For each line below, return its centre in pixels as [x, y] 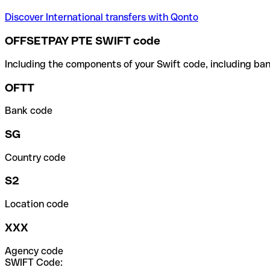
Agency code [34, 251]
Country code [35, 157]
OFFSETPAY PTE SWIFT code [83, 41]
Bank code [29, 111]
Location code [37, 204]
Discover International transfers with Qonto [102, 17]
